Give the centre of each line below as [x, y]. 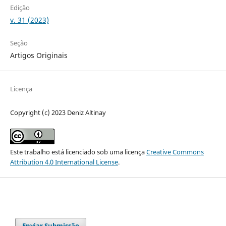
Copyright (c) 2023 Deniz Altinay [58, 112]
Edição [20, 7]
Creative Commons [175, 152]
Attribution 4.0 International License [64, 162]
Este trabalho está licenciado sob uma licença [78, 152]
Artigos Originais [39, 55]
